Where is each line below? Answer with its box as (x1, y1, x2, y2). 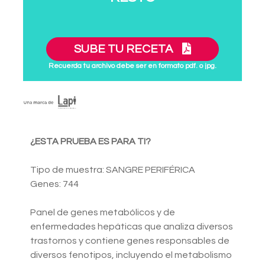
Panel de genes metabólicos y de (30, 208, 175, 218)
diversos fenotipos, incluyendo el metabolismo (30, 250, 232, 260)
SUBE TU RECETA (74, 43, 175, 56)
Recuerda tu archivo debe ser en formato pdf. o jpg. (49, 62, 216, 70)
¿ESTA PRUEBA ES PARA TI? (30, 137, 151, 147)
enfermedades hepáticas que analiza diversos (30, 222, 233, 232)
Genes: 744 (30, 179, 79, 189)
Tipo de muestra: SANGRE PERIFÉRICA (30, 165, 195, 175)
